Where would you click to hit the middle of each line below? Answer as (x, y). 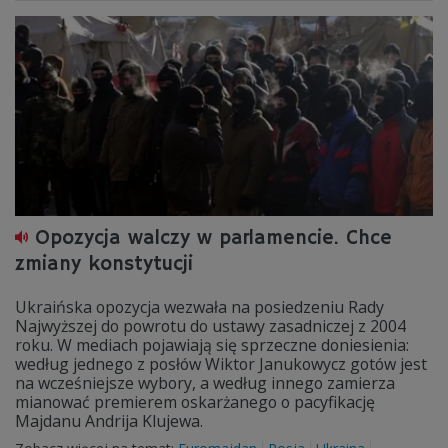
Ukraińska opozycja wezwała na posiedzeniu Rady (199, 307)
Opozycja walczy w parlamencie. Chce (213, 238)
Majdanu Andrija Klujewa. (109, 421)
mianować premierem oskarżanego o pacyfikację (195, 402)
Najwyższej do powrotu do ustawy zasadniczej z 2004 (210, 326)
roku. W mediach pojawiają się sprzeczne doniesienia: (212, 345)
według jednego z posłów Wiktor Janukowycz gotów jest (221, 364)
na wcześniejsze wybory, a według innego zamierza (205, 383)
